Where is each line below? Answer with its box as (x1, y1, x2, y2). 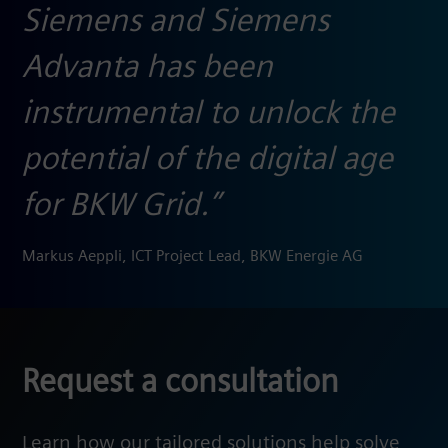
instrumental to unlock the (22, 100, 395, 130)
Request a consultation (22, 369, 339, 399)
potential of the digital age (22, 146, 393, 176)
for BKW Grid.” (22, 192, 219, 222)
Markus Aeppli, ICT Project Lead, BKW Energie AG (22, 249, 363, 264)
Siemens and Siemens (22, 8, 329, 38)
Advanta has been (22, 54, 273, 84)
